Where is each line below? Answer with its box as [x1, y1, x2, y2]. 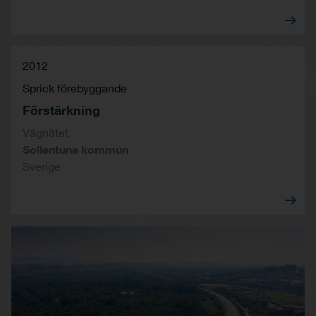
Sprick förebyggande [23, 81, 127, 95]
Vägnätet [23, 126, 68, 140]
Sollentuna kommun [23, 142, 128, 157]
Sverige [23, 159, 61, 174]
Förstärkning [23, 102, 100, 119]
